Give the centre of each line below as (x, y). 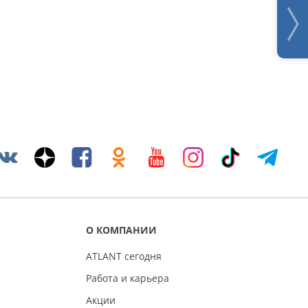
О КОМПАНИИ (121, 230)
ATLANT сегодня (123, 256)
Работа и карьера (127, 278)
